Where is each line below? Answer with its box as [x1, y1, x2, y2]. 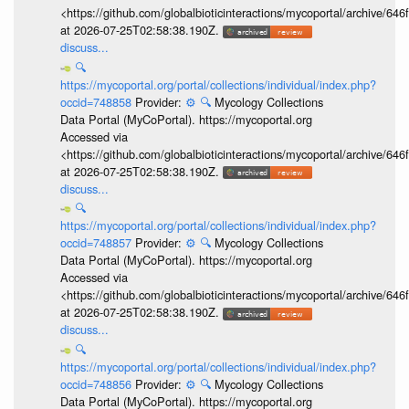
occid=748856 [59, 374, 135, 393]
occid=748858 [59, 92, 135, 110]
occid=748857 [59, 234, 135, 252]
